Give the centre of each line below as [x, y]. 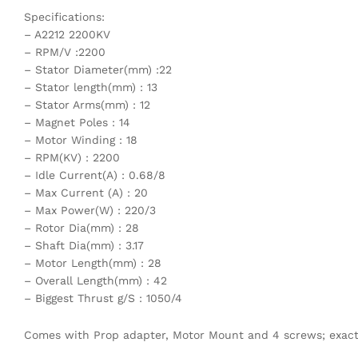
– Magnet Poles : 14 [77, 122]
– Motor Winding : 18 [81, 139]
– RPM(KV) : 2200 [72, 157]
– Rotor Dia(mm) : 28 [82, 227]
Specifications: [64, 16]
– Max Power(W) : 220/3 [90, 210]
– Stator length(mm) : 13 [91, 87]
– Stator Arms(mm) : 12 [87, 104]
